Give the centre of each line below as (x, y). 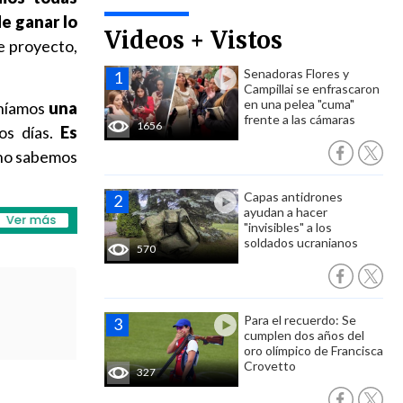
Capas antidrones (293, 197)
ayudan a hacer (286, 212)
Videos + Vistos (193, 40)
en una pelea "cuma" (299, 104)
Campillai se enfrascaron (312, 89)
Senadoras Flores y (296, 73)
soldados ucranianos (301, 242)
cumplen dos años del (304, 335)
